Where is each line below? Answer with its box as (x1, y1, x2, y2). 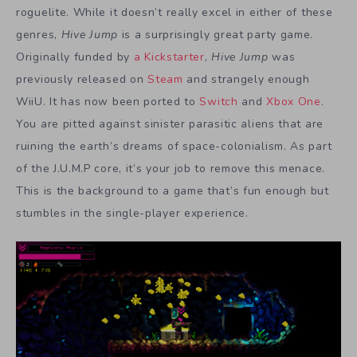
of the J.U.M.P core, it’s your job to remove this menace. (16, 161, 325, 176)
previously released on (16, 72, 148, 87)
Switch (199, 94, 242, 109)
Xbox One (266, 94, 321, 109)
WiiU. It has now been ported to (16, 94, 200, 109)
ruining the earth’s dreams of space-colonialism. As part (16, 139, 332, 154)
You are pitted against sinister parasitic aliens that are (16, 116, 324, 131)
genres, (16, 27, 61, 42)
